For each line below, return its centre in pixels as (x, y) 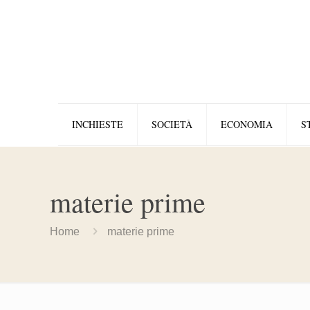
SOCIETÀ (172, 124)
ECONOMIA (247, 124)
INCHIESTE (98, 124)
